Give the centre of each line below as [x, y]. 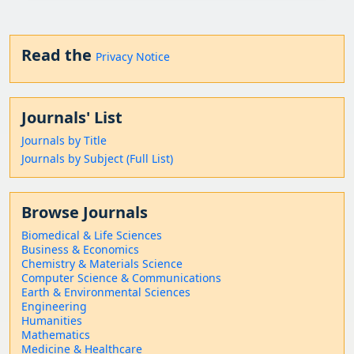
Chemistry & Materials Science [102, 263]
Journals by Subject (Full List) [97, 158]
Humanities [52, 320]
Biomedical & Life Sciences [92, 235]
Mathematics [56, 334]
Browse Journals [85, 212]
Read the [58, 55]
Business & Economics [80, 249]
